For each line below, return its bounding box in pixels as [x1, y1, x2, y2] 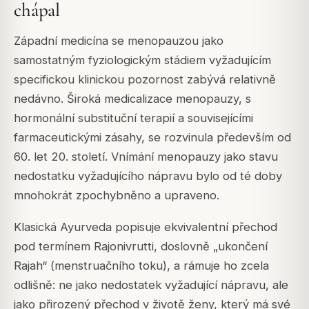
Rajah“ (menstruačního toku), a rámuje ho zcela [14, 258, 269, 272]
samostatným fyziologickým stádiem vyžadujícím [14, 52, 271, 67]
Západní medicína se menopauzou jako [14, 33, 223, 48]
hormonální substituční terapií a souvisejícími [14, 110, 253, 125]
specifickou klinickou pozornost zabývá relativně [14, 72, 276, 86]
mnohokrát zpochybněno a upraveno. [14, 188, 219, 202]
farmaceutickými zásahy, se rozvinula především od [14, 130, 291, 144]
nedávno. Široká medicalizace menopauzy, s [14, 91, 251, 106]
